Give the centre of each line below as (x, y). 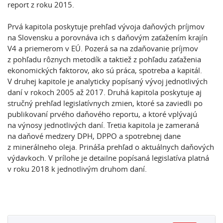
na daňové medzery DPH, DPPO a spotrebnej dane (94, 136)
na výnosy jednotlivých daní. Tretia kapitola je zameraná (103, 125)
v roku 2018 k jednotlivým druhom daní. (77, 169)
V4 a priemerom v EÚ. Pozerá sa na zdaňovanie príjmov (103, 48)
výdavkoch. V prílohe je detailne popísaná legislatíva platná (108, 158)
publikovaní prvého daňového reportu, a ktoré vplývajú (102, 114)
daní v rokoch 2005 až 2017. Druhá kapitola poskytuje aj (105, 92)
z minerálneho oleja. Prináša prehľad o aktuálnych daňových (111, 147)
